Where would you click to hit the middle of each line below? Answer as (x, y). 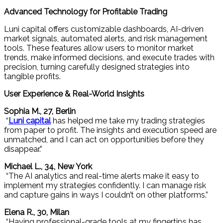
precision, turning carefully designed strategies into (97, 67)
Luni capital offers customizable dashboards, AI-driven (104, 29)
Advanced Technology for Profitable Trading (86, 11)
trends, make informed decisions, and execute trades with (109, 57)
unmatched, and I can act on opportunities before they (104, 139)
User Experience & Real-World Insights (74, 94)
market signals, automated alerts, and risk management (106, 38)
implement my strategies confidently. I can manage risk (105, 185)
